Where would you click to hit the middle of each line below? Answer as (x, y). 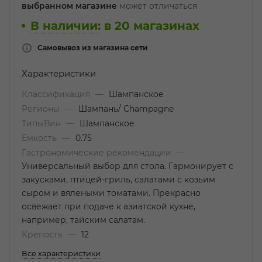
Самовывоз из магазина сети (93, 48)
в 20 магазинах (152, 26)
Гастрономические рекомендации (98, 153)
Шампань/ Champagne (126, 109)
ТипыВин (42, 123)
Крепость (43, 235)
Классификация (57, 94)
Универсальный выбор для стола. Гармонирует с (127, 166)
